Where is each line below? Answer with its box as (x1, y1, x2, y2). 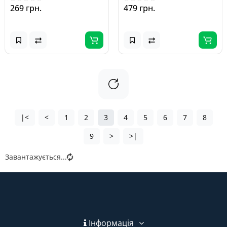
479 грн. (124, 3, 155, 14)
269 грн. (10, 3, 42, 14)
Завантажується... (5, 152, 67, 162)
